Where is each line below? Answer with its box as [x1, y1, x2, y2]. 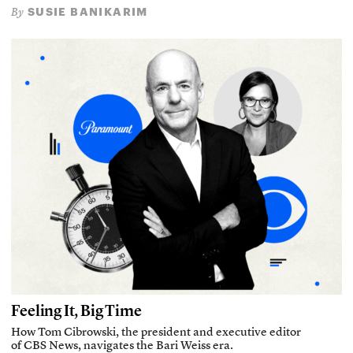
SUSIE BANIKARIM [24, 5, 148, 19]
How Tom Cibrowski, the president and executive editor [11, 326, 302, 339]
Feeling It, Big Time [11, 300, 142, 320]
